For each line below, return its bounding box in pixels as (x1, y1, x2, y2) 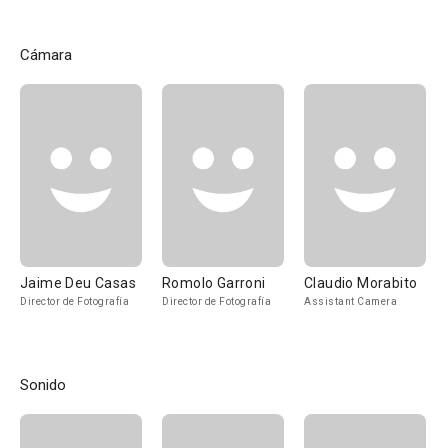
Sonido (20, 376, 66, 394)
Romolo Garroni (162, 275, 266, 291)
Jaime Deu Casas (20, 275, 136, 291)
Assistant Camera (304, 296, 397, 307)
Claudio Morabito (304, 275, 418, 291)
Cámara (20, 46, 72, 64)
